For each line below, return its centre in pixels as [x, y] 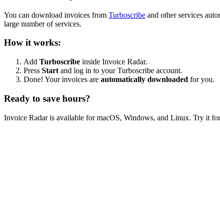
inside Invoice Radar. [114, 62]
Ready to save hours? [47, 98]
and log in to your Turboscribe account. [120, 71]
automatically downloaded [144, 80]
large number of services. [43, 24]
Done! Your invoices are [62, 80]
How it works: [32, 43]
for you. [201, 80]
